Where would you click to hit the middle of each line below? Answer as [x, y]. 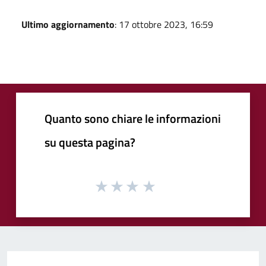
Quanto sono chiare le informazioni [133, 118]
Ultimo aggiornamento [68, 24]
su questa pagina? [90, 142]
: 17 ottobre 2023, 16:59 [164, 24]
